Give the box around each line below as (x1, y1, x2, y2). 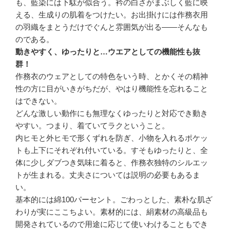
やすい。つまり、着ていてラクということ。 (15, 121, 169, 130)
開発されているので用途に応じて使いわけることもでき (15, 220, 208, 229)
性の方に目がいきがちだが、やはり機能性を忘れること (15, 84, 208, 93)
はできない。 (15, 97, 62, 106)
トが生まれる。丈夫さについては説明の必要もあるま (15, 170, 200, 180)
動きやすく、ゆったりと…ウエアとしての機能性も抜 (15, 47, 200, 56)
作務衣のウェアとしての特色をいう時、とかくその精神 (15, 72, 208, 81)
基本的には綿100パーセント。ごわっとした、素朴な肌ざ (15, 195, 213, 204)
